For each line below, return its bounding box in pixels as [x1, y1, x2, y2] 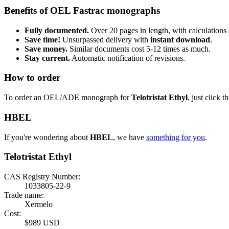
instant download [150, 35, 210, 44]
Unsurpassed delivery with [60, 35, 150, 44]
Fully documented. [25, 26, 89, 35]
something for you [146, 132, 205, 142]
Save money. [25, 44, 67, 53]
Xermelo [25, 199, 57, 209]
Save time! [25, 35, 60, 44]
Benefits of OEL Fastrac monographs [4, 5, 160, 16]
